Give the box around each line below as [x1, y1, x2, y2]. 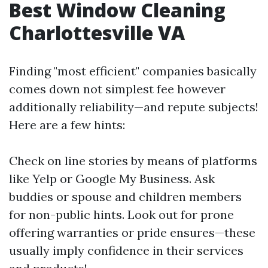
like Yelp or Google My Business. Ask [9, 171, 215, 186]
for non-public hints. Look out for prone [9, 207, 234, 222]
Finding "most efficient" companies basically [9, 63, 257, 78]
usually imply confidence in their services [9, 243, 243, 258]
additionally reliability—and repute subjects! [9, 99, 258, 114]
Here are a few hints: [9, 117, 125, 132]
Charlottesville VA [9, 20, 185, 45]
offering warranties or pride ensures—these [9, 225, 255, 240]
